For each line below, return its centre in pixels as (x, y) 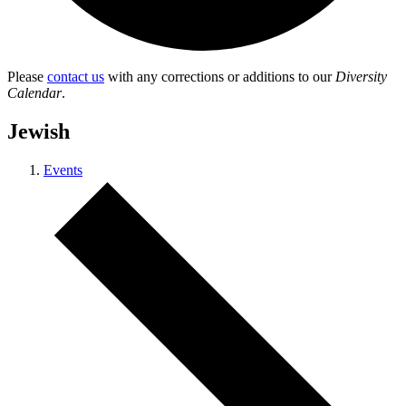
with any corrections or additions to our (220, 77)
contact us (76, 77)
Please (27, 77)
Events (63, 169)
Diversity (361, 77)
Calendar (34, 93)
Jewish (39, 131)
